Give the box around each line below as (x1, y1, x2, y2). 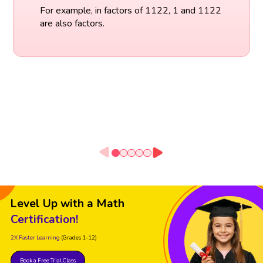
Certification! (11, 211, 78, 227)
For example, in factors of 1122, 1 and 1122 (39, 4, 221, 18)
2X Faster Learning (11, 233, 60, 241)
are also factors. (39, 17, 104, 31)
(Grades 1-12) (61, 233, 97, 241)
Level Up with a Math (11, 195, 124, 211)
